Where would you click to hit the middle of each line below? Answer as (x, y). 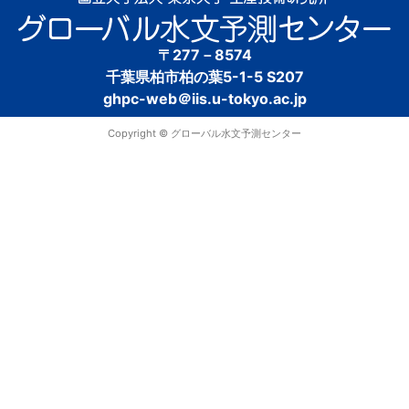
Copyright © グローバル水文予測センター (204, 133)
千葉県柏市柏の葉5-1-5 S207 (204, 77)
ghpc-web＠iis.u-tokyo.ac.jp (204, 99)
